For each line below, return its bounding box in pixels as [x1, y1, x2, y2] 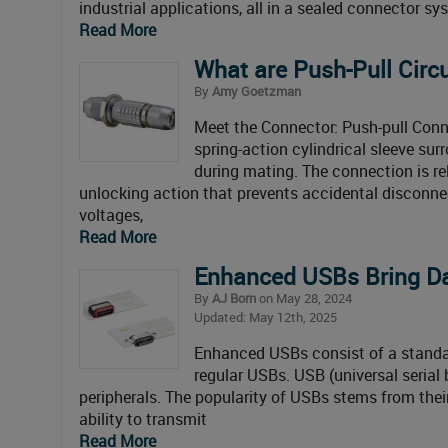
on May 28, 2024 [256, 288, 352, 307]
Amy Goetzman [212, 81, 301, 100]
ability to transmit [79, 407, 207, 430]
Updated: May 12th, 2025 [194, 307, 337, 326]
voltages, [79, 203, 143, 226]
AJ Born [212, 288, 256, 307]
